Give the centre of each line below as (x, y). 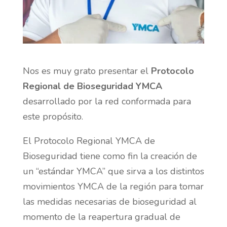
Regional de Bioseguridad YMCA (92, 86)
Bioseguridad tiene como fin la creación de (110, 156)
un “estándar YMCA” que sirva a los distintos (113, 172)
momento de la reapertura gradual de (101, 217)
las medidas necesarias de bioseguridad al (109, 202)
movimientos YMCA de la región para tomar (113, 187)
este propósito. (53, 117)
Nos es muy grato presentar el (87, 71)
